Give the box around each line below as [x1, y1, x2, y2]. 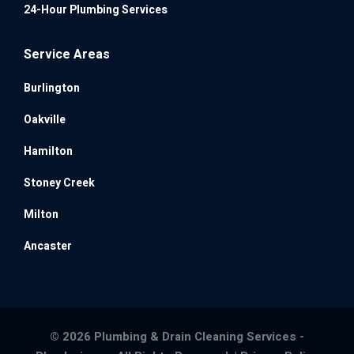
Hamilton [24, 142, 73, 160]
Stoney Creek [24, 174, 95, 191]
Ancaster [24, 237, 72, 254]
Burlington [24, 79, 80, 96]
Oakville [24, 111, 66, 128]
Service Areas [24, 44, 110, 64]
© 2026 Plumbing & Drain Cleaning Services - [50, 327, 304, 345]
